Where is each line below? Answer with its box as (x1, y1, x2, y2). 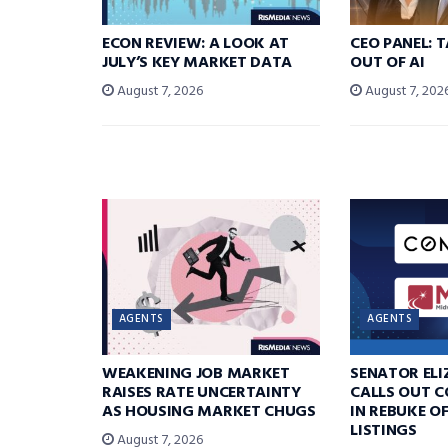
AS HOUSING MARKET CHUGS (102, 398, 316, 425)
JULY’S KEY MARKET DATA (102, 49, 292, 76)
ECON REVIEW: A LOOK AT (102, 30, 289, 57)
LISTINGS (350, 417, 417, 444)
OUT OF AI (350, 49, 425, 76)
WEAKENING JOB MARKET (102, 360, 290, 387)
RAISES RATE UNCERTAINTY (102, 379, 301, 406)
